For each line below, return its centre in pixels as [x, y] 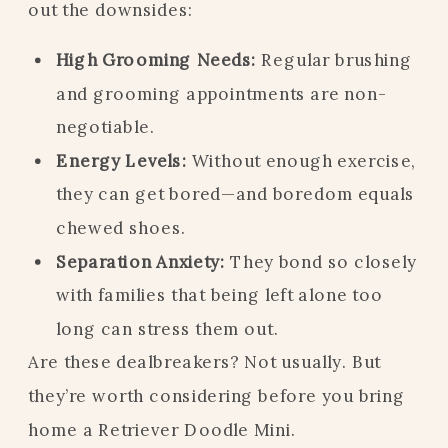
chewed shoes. [121, 227]
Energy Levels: [121, 160]
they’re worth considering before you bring [216, 395]
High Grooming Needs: [156, 59]
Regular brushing [334, 59]
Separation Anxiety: [140, 261]
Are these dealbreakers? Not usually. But [204, 362]
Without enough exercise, [301, 160]
